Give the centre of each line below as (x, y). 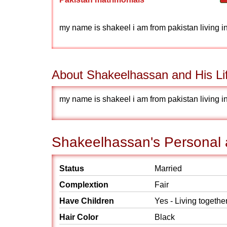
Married (168, 168)
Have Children (87, 201)
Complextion (84, 185)
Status (72, 168)
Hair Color (79, 217)
